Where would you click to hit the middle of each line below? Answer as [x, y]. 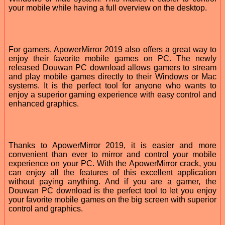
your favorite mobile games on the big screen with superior [113, 199]
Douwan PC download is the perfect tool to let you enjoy [113, 190]
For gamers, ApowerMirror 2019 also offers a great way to [113, 49]
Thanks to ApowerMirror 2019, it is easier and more [113, 145]
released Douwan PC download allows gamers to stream [113, 67]
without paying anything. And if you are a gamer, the [113, 181]
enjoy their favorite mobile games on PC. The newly [113, 58]
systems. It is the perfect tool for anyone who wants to [113, 85]
